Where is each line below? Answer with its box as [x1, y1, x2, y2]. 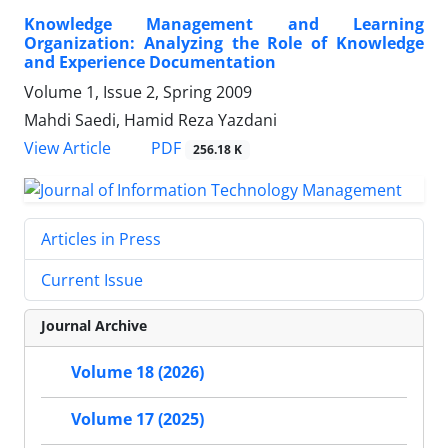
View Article [24, 137, 111, 160]
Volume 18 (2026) [71, 361, 204, 384]
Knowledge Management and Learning [24, 13, 424, 36]
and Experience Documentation [24, 51, 276, 74]
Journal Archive [41, 316, 147, 336]
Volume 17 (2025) [71, 408, 204, 431]
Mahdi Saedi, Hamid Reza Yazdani [24, 109, 277, 132]
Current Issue [41, 269, 143, 292]
